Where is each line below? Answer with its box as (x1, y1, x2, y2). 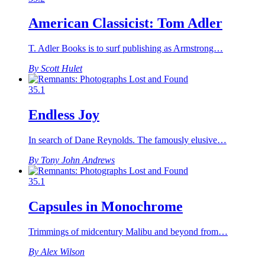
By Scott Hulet (28, 63, 82, 74)
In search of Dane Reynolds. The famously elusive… (28, 135, 227, 146)
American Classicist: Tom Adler (28, 15, 222, 31)
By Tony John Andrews (28, 155, 115, 166)
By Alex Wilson (28, 246, 85, 257)
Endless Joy (28, 107, 99, 123)
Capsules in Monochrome (28, 199, 183, 215)
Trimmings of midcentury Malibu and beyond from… (28, 226, 228, 237)
